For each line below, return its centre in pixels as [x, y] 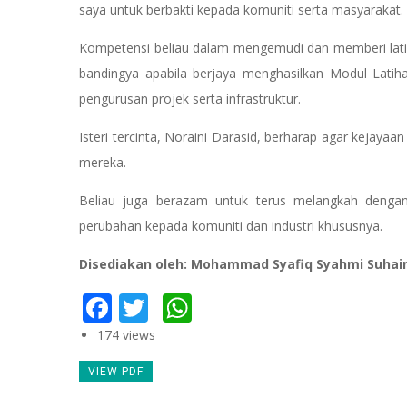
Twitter [197, 304]
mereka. [104, 163]
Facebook [176, 304]
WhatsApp [262, 304]
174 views [126, 334]
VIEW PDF [116, 372]
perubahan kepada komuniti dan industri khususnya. [231, 226]
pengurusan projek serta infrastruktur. [190, 99]
